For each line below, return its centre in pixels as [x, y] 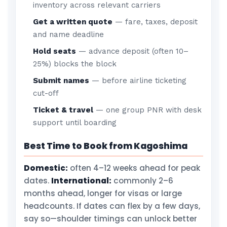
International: [81, 181]
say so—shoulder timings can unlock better [110, 219]
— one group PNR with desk [148, 110]
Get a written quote [73, 22]
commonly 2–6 [142, 181]
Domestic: [46, 168]
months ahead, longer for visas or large [103, 193]
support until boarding [75, 123]
